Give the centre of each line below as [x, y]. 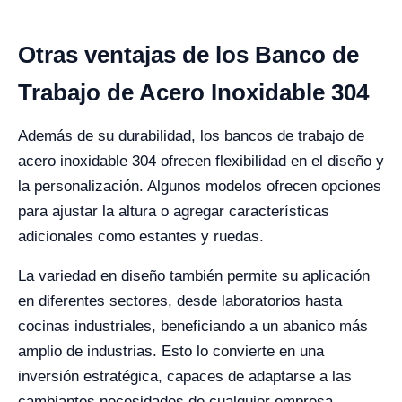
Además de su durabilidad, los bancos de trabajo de [191, 135]
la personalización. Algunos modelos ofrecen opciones [200, 186]
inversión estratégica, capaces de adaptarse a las [185, 376]
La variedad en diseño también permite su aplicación [194, 275]
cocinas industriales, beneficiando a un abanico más [193, 326]
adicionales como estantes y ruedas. [141, 236]
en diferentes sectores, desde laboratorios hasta [180, 301]
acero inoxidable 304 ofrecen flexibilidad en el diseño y [201, 161]
